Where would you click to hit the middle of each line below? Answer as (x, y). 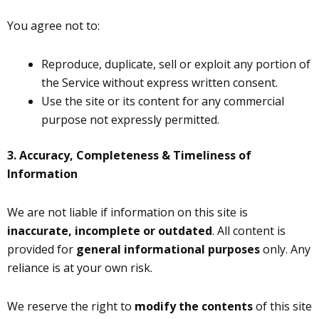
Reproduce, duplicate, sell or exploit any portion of (176, 64)
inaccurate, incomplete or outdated (110, 231)
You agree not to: (53, 26)
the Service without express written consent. (159, 83)
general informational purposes (168, 249)
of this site (282, 306)
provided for (42, 249)
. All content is (249, 231)
